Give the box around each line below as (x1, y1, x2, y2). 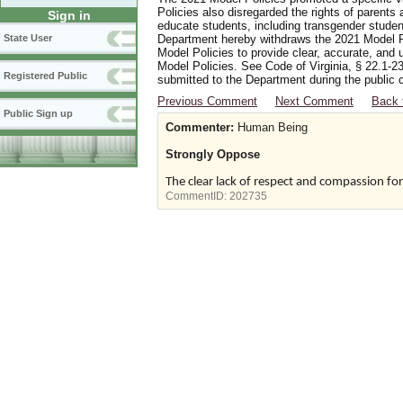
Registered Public (4, 70, 87, 82)
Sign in (47, 8, 91, 23)
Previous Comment (157, 94, 257, 108)
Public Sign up (4, 108, 73, 120)
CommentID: (166, 191, 229, 201)
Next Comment (275, 94, 354, 108)
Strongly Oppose (166, 148, 260, 161)
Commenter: (166, 121, 234, 134)
